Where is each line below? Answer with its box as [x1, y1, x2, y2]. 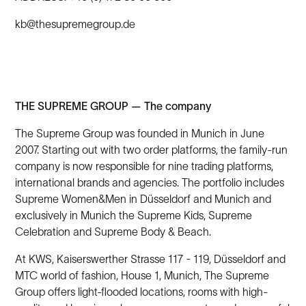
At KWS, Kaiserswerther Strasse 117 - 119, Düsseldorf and [15, 253, 286, 265]
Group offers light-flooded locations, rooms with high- [15, 286, 268, 298]
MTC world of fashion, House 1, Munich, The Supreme [15, 269, 270, 281]
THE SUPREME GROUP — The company [15, 100, 212, 112]
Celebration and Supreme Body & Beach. [15, 225, 212, 238]
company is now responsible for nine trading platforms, [15, 160, 274, 172]
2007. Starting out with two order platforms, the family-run [15, 143, 288, 156]
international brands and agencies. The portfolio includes [15, 176, 285, 189]
